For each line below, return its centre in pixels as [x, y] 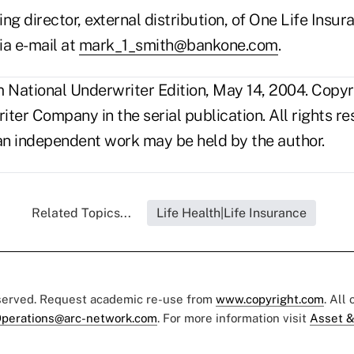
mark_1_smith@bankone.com [178, 45]
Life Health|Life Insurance [232, 213]
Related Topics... [81, 213]
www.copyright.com [270, 299]
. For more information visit [233, 318]
